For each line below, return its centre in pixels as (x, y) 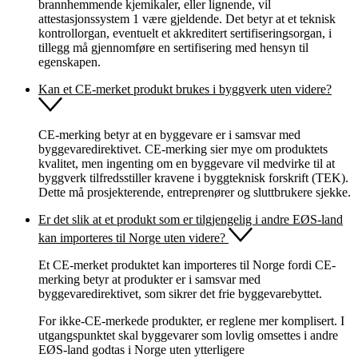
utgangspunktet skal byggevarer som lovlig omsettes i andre (188, 335)
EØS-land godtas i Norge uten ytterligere (141, 349)
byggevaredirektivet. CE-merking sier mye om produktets (183, 149)
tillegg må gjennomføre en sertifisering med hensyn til (173, 47)
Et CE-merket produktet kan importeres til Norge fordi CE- (187, 265)
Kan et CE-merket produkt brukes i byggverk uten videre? (185, 89)
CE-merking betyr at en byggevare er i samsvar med (169, 134)
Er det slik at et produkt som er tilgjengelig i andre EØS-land (191, 219)
